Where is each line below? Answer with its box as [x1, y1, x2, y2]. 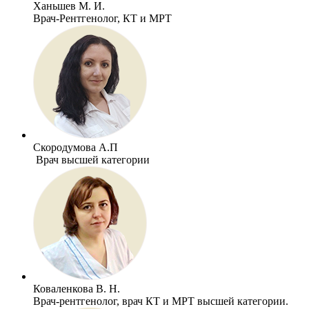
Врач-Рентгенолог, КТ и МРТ [33, 12, 172, 24]
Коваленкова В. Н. [33, 282, 120, 295]
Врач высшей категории [33, 153, 150, 166]
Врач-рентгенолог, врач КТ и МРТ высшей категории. [33, 295, 291, 307]
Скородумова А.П [33, 141, 118, 153]
